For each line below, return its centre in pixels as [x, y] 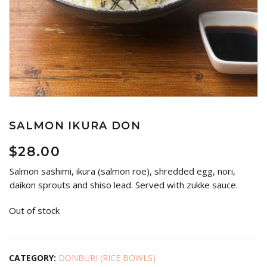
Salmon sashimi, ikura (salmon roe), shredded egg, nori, [122, 171]
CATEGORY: [34, 258]
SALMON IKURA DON [75, 126]
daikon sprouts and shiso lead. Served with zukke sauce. [124, 185]
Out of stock [34, 210]
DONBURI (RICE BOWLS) [107, 258]
